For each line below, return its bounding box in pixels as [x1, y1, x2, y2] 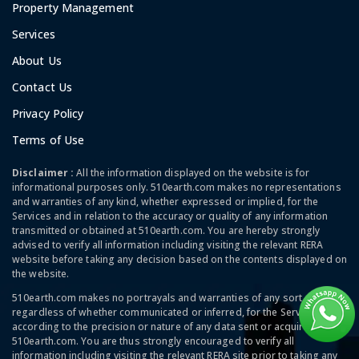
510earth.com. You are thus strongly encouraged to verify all [12, 333, 295, 348]
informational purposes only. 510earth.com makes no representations [12, 179, 341, 194]
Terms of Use [12, 131, 85, 147]
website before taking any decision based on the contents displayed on [12, 252, 347, 266]
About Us [12, 52, 62, 68]
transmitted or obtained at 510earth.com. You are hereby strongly [12, 223, 321, 237]
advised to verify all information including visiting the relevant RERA [12, 237, 324, 252]
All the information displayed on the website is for [76, 165, 310, 179]
